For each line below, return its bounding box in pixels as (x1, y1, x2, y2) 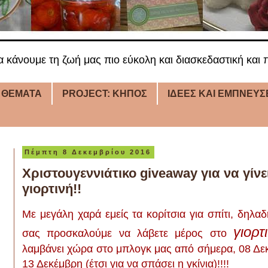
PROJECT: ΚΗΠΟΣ (62, 88, 147, 99)
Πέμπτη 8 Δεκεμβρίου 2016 (25, 148, 152, 156)
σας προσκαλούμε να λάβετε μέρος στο (22, 227, 233, 240)
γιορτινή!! (22, 181, 81, 196)
